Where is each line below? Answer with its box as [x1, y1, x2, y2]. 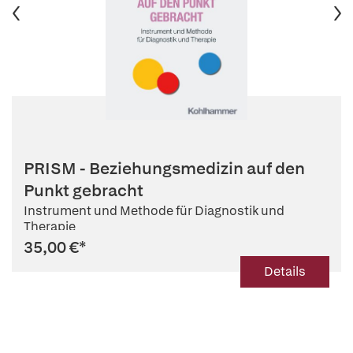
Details [264, 263, 306, 280]
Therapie [24, 217, 76, 235]
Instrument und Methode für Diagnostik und [24, 202, 284, 219]
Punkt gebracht [24, 180, 143, 201]
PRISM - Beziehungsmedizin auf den [24, 158, 305, 179]
